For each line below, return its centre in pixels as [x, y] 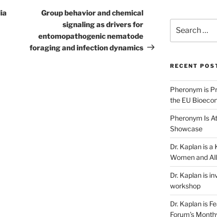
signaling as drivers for [103, 24]
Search [181, 23]
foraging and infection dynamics [87, 48]
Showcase [186, 128]
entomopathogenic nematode [91, 36]
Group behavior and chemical [93, 13]
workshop [185, 186]
